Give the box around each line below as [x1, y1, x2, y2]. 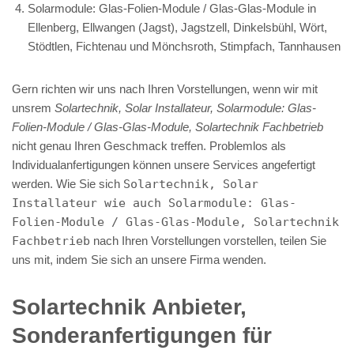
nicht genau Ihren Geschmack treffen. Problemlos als [12, 138, 286, 153]
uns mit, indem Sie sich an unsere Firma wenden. [12, 252, 266, 266]
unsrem [12, 100, 55, 115]
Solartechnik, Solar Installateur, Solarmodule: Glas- [55, 100, 316, 115]
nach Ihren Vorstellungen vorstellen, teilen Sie [90, 233, 326, 247]
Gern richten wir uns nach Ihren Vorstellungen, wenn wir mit [12, 81, 318, 96]
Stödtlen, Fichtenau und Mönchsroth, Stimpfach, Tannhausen [28, 39, 341, 53]
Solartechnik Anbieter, [12, 294, 247, 319]
